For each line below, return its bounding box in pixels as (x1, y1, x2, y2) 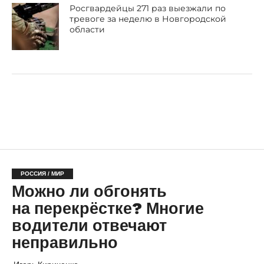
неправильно (11, 233, 118, 252)
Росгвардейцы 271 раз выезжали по (70, 3, 226, 14)
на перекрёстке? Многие (11, 199, 204, 218)
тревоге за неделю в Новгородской (70, 14, 227, 24)
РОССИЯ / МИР (20, 170, 64, 177)
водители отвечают (11, 216, 167, 235)
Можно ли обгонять (11, 182, 167, 201)
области (70, 24, 105, 35)
